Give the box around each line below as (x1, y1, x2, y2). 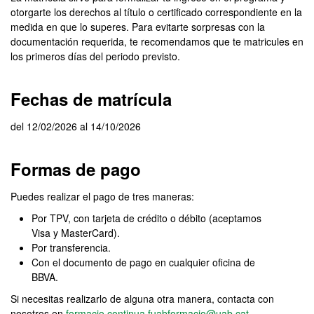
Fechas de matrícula (11, 87, 172, 111)
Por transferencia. (32, 240, 111, 254)
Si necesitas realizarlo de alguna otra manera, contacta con (11, 292, 274, 306)
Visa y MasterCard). (32, 226, 120, 240)
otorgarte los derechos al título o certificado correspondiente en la (11, 5, 302, 19)
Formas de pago (11, 157, 141, 181)
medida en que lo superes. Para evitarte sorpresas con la (11, 20, 265, 34)
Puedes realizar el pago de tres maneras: (11, 189, 194, 203)
